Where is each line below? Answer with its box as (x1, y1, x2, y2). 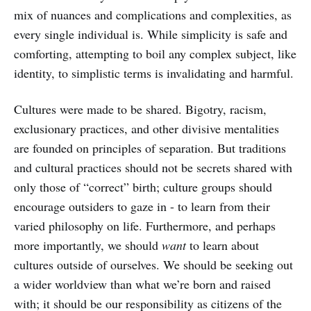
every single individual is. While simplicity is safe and (14, 26, 287, 42)
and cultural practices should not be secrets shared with (14, 159, 292, 176)
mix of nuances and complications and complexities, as (14, 6, 292, 23)
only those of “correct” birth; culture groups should (14, 178, 272, 195)
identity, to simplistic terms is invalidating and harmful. (14, 65, 294, 81)
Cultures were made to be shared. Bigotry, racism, (14, 101, 267, 117)
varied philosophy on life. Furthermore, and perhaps (14, 217, 276, 234)
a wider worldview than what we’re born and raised (14, 276, 271, 292)
